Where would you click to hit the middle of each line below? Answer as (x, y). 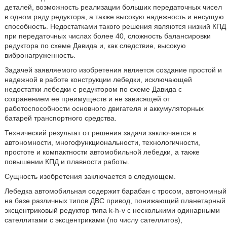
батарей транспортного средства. (60, 118)
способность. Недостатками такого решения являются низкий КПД (115, 26)
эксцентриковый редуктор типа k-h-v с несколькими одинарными (112, 210)
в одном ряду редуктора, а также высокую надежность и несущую (114, 17)
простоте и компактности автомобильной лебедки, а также (102, 152)
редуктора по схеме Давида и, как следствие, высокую (95, 46)
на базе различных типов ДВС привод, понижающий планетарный (115, 201)
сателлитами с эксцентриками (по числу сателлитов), (93, 220)
